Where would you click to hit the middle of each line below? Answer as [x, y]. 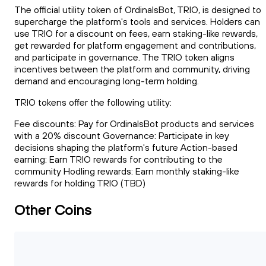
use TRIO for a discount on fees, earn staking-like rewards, [136, 34]
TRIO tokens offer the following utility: [93, 102]
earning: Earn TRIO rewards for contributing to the [118, 159]
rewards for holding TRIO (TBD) [80, 183]
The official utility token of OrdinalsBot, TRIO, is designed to [138, 10]
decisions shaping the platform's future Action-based [126, 148]
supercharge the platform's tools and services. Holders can [137, 22]
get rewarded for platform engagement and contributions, [135, 45]
